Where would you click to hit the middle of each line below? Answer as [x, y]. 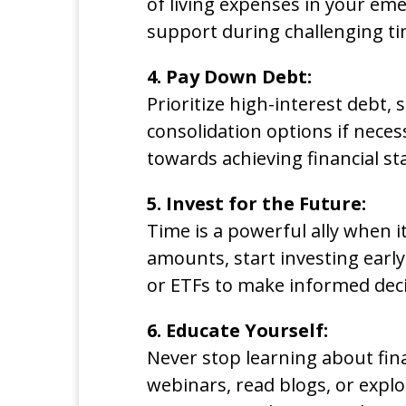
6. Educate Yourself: [237, 330]
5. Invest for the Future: [256, 203]
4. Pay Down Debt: [229, 76]
